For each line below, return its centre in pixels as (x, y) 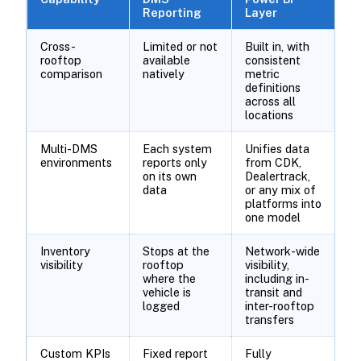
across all (270, 102)
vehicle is (166, 293)
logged (161, 306)
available (166, 60)
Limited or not (180, 47)
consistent (272, 60)
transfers (269, 320)
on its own (169, 176)
